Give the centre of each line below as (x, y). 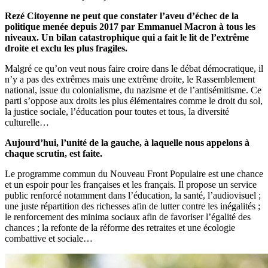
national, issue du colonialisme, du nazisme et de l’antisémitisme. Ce (133, 90)
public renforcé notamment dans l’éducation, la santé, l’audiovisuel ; (133, 196)
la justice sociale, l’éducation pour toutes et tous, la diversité (117, 112)
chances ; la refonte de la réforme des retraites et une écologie (120, 228)
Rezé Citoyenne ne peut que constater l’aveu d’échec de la (122, 16)
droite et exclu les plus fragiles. (66, 48)
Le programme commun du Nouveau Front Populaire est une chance (134, 174)
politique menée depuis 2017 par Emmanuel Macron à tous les (130, 27)
